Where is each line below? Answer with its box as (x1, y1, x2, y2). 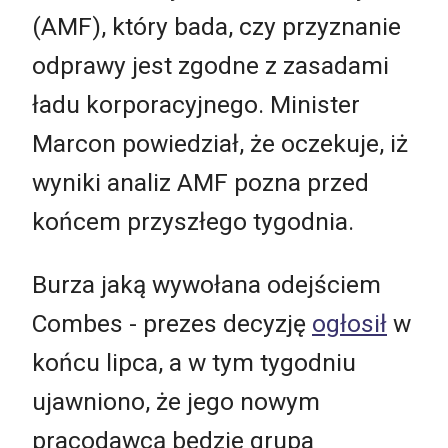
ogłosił (312, 309, 387, 339)
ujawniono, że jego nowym (32, 387, 320, 417)
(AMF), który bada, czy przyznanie (32, 11, 401, 41)
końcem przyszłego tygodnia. (32, 206, 354, 236)
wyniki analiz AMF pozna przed (32, 167, 369, 197)
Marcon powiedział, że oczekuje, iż (32, 128, 408, 158)
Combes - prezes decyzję (32, 309, 312, 339)
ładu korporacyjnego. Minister (32, 89, 360, 119)
